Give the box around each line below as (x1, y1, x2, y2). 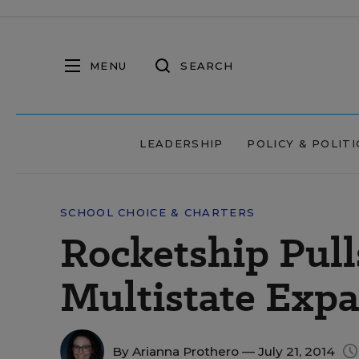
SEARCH (180, 58, 233, 72)
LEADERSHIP (139, 137, 224, 150)
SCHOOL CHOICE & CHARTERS (60, 206, 256, 219)
